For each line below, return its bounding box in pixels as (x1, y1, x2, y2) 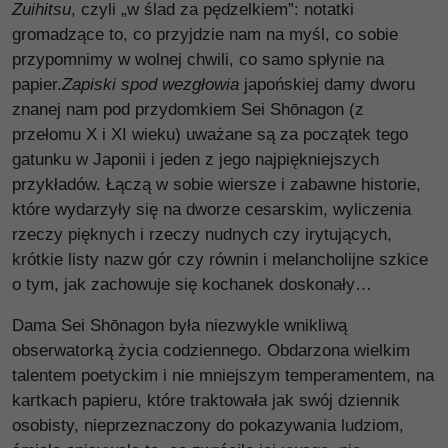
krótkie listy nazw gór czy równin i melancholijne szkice (12, 249, 428, 269)
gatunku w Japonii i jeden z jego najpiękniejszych (12, 149, 379, 169)
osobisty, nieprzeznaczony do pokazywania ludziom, (12, 415, 404, 435)
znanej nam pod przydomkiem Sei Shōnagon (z (12, 99, 364, 119)
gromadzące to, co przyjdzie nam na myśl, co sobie (12, 24, 398, 44)
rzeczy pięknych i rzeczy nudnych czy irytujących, (12, 224, 392, 244)
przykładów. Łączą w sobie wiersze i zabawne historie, (12, 174, 421, 194)
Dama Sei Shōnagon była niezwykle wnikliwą (12, 315, 347, 335)
